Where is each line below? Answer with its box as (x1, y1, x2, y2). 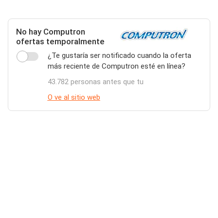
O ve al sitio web (47, 93, 100, 102)
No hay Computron (16, 27, 85, 36)
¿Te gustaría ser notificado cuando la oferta (47, 51, 191, 60)
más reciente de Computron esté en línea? (47, 62, 185, 71)
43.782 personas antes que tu (47, 77, 144, 86)
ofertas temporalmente (16, 36, 105, 46)
